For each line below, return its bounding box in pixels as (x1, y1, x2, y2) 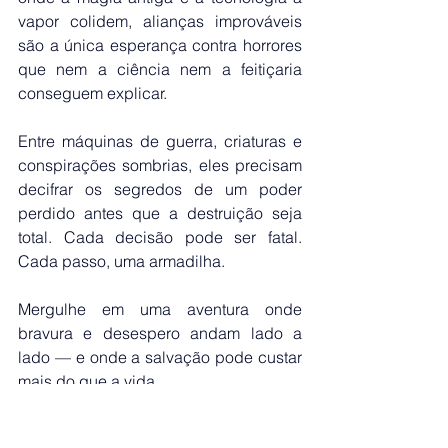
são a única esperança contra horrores (18, 35, 302, 56)
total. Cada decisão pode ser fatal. (18, 227, 302, 248)
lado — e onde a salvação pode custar (18, 347, 302, 368)
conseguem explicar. (18, 83, 167, 104)
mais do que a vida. (18, 371, 159, 392)
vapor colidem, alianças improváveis (18, 11, 302, 32)
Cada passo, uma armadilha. (18, 251, 225, 272)
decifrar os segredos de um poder (18, 179, 302, 200)
